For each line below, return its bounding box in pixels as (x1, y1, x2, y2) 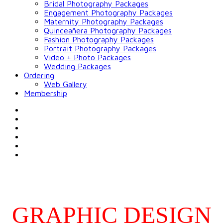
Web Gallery (44, 80, 87, 89)
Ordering (24, 71, 54, 80)
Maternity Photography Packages (44, 17, 163, 26)
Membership (24, 89, 67, 98)
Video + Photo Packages (44, 53, 131, 62)
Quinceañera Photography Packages (44, 26, 172, 35)
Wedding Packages (44, 62, 111, 71)
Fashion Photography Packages (44, 35, 154, 44)
